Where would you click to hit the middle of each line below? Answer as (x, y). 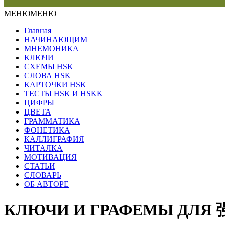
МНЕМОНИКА (51, 48)
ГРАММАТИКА (52, 121)
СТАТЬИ (40, 166)
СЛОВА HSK (47, 76)
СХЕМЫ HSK (49, 67)
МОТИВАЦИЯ (50, 157)
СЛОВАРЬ (43, 175)
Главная (38, 30)
